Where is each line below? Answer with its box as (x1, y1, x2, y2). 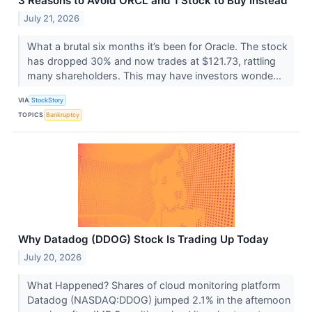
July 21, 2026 (24, 13, 80, 24)
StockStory (31, 96, 64, 104)
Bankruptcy (46, 111, 80, 119)
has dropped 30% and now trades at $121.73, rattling (26, 54, 276, 67)
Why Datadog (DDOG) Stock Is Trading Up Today (18, 232, 269, 246)
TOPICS (18, 111, 44, 119)
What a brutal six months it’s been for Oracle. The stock (26, 40, 288, 52)
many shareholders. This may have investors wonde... (26, 69, 284, 81)
